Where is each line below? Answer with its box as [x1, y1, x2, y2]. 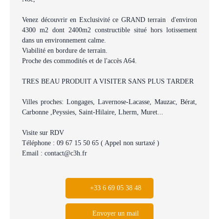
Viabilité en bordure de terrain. [22, 46, 108, 54]
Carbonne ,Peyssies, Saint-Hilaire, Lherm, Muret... [22, 108, 163, 116]
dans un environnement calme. [22, 36, 106, 44]
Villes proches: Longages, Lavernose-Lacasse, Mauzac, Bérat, [22, 97, 197, 106]
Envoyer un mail [92, 209, 139, 218]
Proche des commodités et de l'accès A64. [22, 56, 137, 65]
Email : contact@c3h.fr [22, 149, 87, 157]
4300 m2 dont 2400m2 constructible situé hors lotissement [22, 25, 197, 34]
